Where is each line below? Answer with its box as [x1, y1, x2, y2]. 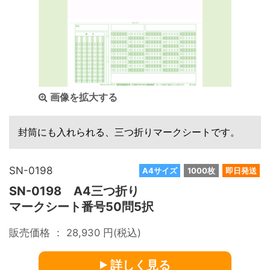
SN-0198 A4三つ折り [9, 184, 139, 198]
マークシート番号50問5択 [9, 199, 154, 214]
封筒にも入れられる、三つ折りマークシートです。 [18, 126, 240, 138]
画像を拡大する [48, 92, 118, 103]
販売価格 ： [9, 227, 66, 239]
